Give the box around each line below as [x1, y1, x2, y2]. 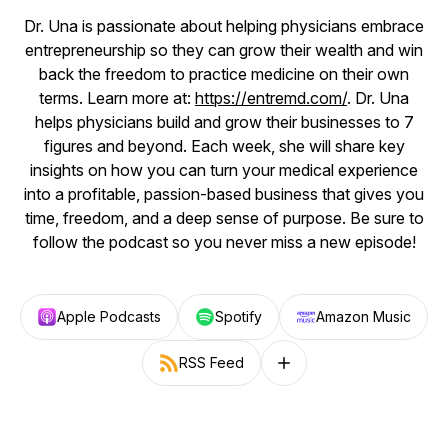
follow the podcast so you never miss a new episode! [32, 232, 416, 252]
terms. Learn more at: [39, 88, 195, 108]
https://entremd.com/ [195, 88, 347, 108]
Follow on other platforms [272, 362, 440, 380]
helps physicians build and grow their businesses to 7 [34, 112, 414, 132]
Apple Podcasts [57, 308, 161, 325]
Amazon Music [316, 308, 411, 325]
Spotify [215, 308, 262, 325]
